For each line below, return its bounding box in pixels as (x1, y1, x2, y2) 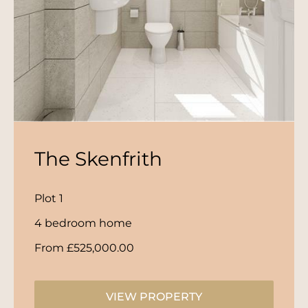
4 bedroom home (34, 216, 132, 230)
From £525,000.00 (34, 241, 134, 254)
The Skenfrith (34, 146, 162, 170)
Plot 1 (34, 191, 63, 205)
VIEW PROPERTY (106, 289, 202, 303)
